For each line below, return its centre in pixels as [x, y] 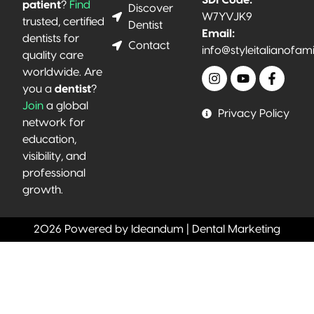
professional [54, 173]
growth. [43, 190]
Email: [218, 33]
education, [49, 140]
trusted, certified [63, 22]
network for [54, 123]
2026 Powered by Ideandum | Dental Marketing [157, 230]
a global [66, 106]
